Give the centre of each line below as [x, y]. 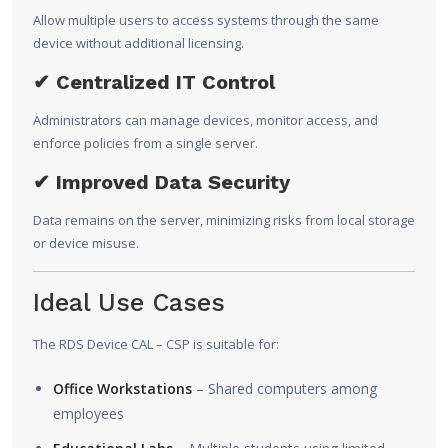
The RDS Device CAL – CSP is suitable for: [156, 344]
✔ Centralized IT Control [154, 82]
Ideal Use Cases [129, 303]
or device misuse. [86, 243]
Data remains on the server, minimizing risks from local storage [224, 220]
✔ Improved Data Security [161, 182]
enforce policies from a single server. [145, 143]
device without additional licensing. [138, 43]
